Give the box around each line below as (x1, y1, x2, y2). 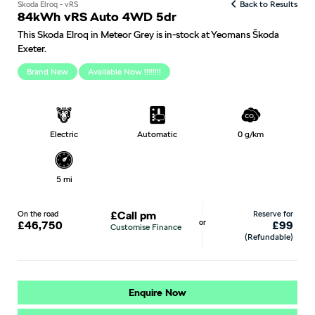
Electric (50, 129, 79, 139)
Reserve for (252, 208, 293, 219)
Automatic (137, 129, 178, 139)
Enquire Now (129, 286, 186, 298)
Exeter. (18, 42, 46, 54)
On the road (18, 208, 58, 219)
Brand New (27, 66, 68, 77)
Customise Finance (110, 221, 181, 232)
